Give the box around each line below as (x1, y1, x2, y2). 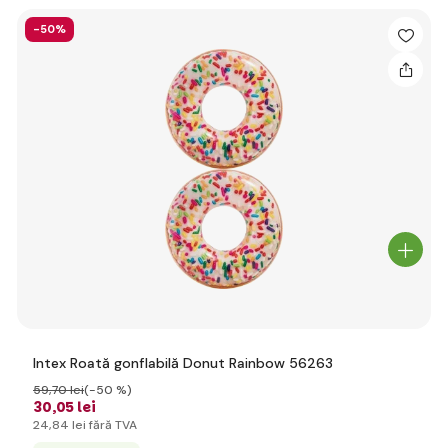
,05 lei (52, 397, 96, 417)
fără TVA (86, 417, 137, 433)
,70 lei (49, 382, 84, 398)
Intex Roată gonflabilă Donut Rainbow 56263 (33, 354, 333, 372)
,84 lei (49, 417, 86, 433)
